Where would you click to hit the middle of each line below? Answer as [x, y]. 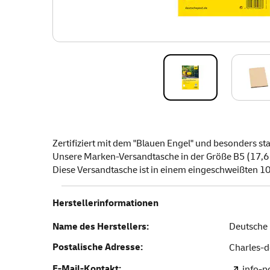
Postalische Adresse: [98, 247]
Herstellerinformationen [105, 203]
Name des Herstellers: [101, 226]
